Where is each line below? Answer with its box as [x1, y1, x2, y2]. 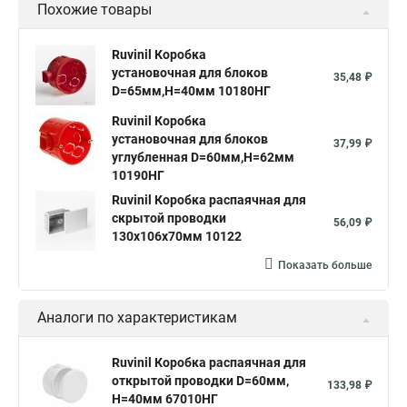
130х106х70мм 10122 [112, 229, 242, 243]
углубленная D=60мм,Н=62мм [112, 150, 294, 164]
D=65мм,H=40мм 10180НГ [112, 84, 271, 98]
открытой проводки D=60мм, [112, 373, 289, 388]
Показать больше [278, 259, 372, 272]
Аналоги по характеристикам [37, 309, 237, 326]
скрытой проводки [112, 211, 226, 225]
